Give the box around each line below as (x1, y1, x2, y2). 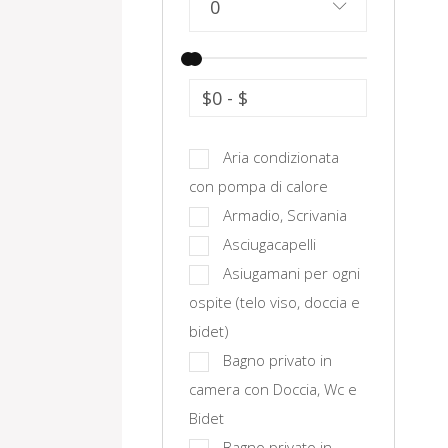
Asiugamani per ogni (223, 263, 360, 283)
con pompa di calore (189, 176, 328, 196)
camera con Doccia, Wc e (189, 379, 357, 399)
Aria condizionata (223, 147, 339, 167)
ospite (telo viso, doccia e (189, 292, 360, 312)
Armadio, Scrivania (223, 205, 347, 225)
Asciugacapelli (223, 234, 316, 254)
